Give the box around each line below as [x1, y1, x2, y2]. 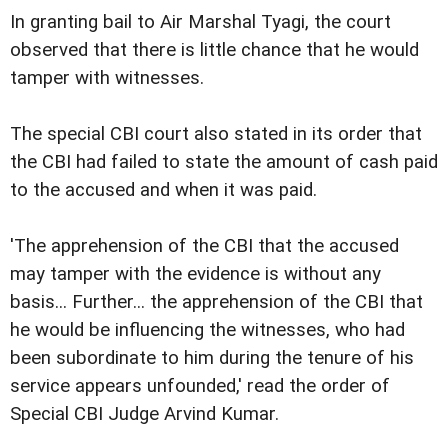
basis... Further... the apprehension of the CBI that [10, 291, 423, 314]
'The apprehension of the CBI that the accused [10, 235, 399, 258]
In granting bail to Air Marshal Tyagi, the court [10, 11, 391, 34]
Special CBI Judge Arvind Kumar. [10, 403, 279, 426]
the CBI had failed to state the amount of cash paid [10, 151, 438, 174]
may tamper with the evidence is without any [10, 263, 381, 286]
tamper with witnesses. [10, 67, 204, 90]
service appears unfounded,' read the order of [10, 375, 390, 398]
